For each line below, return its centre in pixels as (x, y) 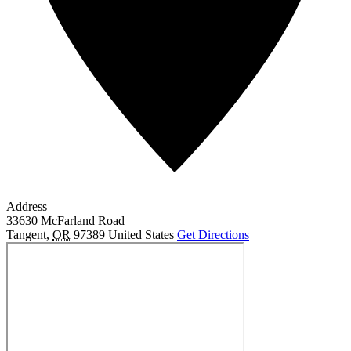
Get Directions (213, 234)
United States (141, 234)
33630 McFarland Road (65, 220)
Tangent (26, 234)
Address (27, 206)
